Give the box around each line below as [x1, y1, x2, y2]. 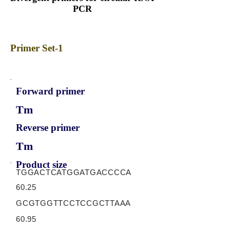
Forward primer [16, 86, 85, 97]
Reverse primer [16, 122, 80, 133]
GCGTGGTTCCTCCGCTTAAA [16, 199, 131, 207]
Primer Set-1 [10, 43, 63, 53]
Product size [16, 159, 67, 170]
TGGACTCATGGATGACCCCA [16, 168, 131, 177]
